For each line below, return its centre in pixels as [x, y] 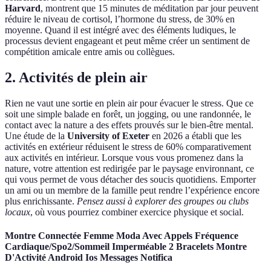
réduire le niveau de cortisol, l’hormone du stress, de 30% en [120, 19]
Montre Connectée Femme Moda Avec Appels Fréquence [122, 236]
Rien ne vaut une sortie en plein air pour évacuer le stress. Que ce [129, 103]
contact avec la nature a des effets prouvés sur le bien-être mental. [129, 125]
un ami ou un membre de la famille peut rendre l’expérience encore [132, 191]
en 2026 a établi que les [195, 136]
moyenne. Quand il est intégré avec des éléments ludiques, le [120, 30]
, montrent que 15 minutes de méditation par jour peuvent [149, 8]
